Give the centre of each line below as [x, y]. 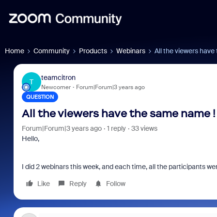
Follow [116, 184]
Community [52, 51]
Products [93, 51]
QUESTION [40, 97]
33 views [144, 128]
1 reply [116, 128]
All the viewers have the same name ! [118, 114]
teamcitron [58, 77]
